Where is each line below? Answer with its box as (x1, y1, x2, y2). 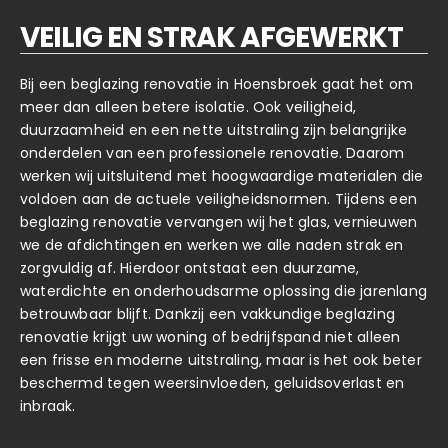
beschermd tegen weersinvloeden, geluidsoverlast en (20, 372, 405, 393)
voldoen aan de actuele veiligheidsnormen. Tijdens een (20, 188, 418, 209)
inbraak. (20, 395, 76, 416)
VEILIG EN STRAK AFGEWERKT (20, 18, 404, 58)
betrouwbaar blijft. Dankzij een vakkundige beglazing (20, 303, 395, 324)
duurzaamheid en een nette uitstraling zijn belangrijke (20, 119, 408, 140)
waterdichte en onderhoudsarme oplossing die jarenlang (20, 280, 428, 301)
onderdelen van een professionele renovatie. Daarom (20, 142, 405, 163)
